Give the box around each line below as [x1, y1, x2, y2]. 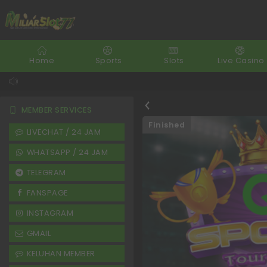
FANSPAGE [26, 188, 68, 198]
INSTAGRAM [26, 208, 74, 218]
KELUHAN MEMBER [26, 249, 95, 259]
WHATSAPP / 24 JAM [26, 147, 108, 157]
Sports [95, 55, 122, 66]
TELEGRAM [26, 167, 66, 178]
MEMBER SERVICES [21, 105, 92, 115]
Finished [148, 120, 185, 130]
